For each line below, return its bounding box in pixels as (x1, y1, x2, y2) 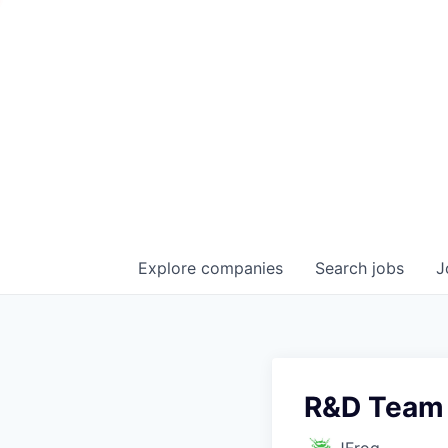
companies (201, 257, 283, 278)
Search (315, 257, 372, 278)
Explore (138, 257, 201, 278)
